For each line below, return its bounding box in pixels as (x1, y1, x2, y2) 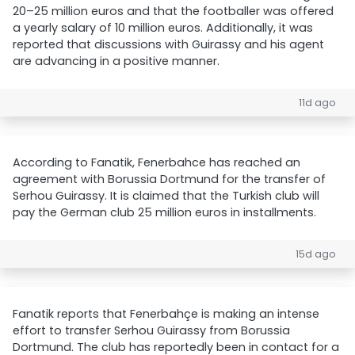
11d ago (299, 96, 336, 109)
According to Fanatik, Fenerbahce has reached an (13, 155, 300, 170)
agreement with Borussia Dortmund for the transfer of (13, 171, 326, 187)
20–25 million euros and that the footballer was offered (13, 3, 334, 19)
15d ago (296, 247, 336, 261)
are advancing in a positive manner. (13, 53, 219, 69)
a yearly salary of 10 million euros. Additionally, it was (13, 20, 313, 36)
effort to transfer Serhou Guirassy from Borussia (13, 323, 290, 338)
